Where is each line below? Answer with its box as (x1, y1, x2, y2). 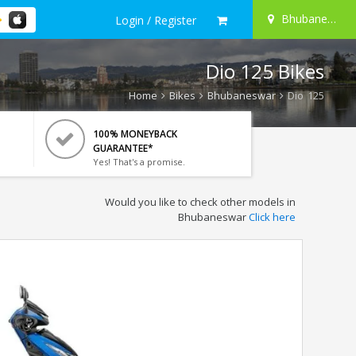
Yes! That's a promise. (92, 156, 185, 168)
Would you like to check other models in (104, 195, 296, 209)
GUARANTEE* (92, 141, 153, 155)
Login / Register (115, 12, 196, 28)
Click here (248, 210, 296, 224)
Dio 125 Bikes (206, 58, 324, 84)
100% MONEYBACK (92, 127, 177, 141)
